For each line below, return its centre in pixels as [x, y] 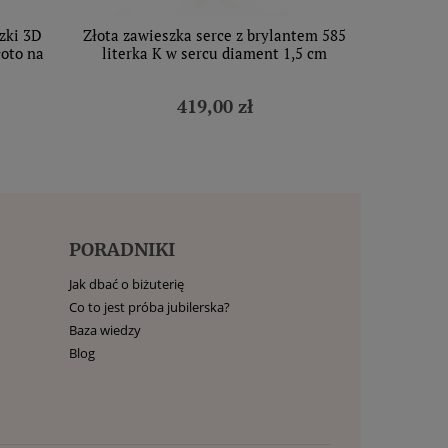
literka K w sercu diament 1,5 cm [214, 53]
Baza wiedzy [104, 330]
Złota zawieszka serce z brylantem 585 [214, 35]
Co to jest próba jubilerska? [149, 307]
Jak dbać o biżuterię [126, 284]
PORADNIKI [121, 249]
